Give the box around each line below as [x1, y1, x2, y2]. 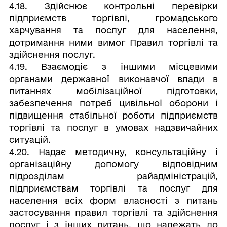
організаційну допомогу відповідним [9, 159, 218, 169]
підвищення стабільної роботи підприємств [9, 110, 218, 120]
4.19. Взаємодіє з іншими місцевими [9, 62, 218, 71]
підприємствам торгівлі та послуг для [9, 183, 218, 193]
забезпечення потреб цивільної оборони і [9, 98, 218, 108]
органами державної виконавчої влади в [9, 74, 218, 84]
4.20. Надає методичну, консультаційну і [9, 147, 218, 157]
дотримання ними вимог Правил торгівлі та [9, 37, 218, 47]
